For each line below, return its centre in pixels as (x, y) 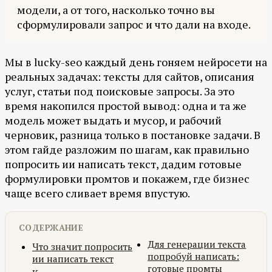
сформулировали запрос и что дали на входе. (134, 25)
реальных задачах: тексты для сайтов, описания (130, 77)
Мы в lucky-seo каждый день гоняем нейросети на (136, 62)
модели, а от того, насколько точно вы (116, 10)
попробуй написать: (194, 257)
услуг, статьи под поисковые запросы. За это (120, 91)
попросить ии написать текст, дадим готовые (123, 164)
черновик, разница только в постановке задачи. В (133, 135)
